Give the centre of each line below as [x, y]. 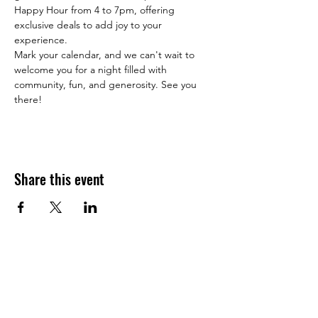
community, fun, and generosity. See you [107, 84]
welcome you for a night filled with [92, 70]
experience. [41, 40]
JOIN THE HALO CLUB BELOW [114, 284]
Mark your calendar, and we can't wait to [106, 55]
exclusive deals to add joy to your [89, 25]
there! [28, 99]
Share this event [59, 179]
